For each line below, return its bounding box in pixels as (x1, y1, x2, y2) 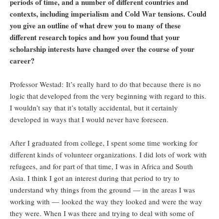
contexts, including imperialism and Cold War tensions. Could (10, 8, 206, 20)
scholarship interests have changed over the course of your (10, 44, 195, 55)
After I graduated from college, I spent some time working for (10, 138, 197, 148)
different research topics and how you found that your (10, 32, 180, 43)
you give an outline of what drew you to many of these (10, 20, 181, 31)
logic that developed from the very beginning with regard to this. (10, 91, 206, 101)
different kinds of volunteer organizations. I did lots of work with (10, 150, 207, 160)
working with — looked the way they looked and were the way (10, 197, 202, 207)
